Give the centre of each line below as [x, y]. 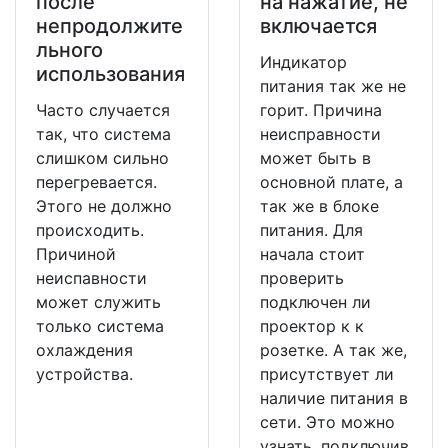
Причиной [76, 254]
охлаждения [84, 350]
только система [100, 326]
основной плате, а [331, 182]
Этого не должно [104, 206]
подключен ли [315, 302]
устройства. [84, 374]
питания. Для [311, 230]
